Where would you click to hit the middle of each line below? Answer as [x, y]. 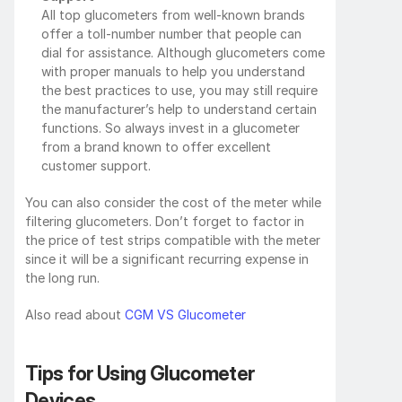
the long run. [62, 277]
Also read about [75, 314]
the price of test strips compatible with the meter [173, 240]
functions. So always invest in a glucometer [170, 127]
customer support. [96, 165]
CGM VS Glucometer [185, 314]
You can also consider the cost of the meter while [173, 202]
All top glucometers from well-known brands [173, 14]
